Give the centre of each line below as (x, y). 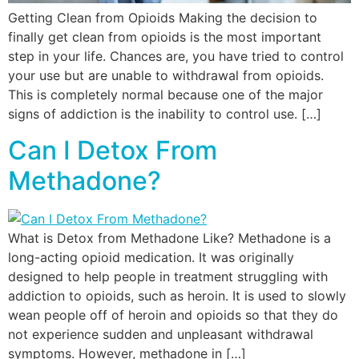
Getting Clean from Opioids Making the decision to (163, 18)
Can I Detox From (113, 150)
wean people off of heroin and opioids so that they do (173, 315)
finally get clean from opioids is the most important (165, 37)
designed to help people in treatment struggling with (168, 276)
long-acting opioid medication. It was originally (151, 257)
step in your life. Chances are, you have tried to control (176, 56)
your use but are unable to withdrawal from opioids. (166, 76)
